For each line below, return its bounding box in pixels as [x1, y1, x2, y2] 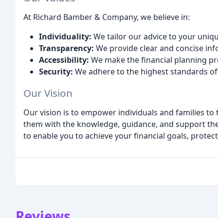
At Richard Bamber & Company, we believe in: [23, 11, 190, 22]
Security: [39, 66, 73, 77]
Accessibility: [39, 54, 89, 65]
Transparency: [39, 42, 94, 54]
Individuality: [39, 31, 91, 42]
